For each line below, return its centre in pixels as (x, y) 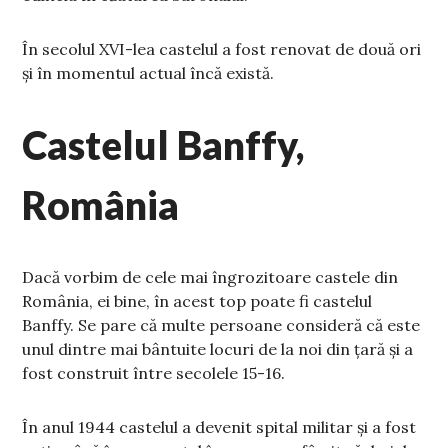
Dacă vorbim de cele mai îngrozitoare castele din (210, 277)
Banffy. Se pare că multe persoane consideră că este (221, 325)
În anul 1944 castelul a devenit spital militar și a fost (219, 427)
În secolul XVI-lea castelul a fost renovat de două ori (222, 49)
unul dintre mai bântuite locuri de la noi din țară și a (218, 349)
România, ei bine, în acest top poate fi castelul (197, 301)
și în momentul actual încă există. (148, 73)
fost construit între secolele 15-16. (154, 373)
